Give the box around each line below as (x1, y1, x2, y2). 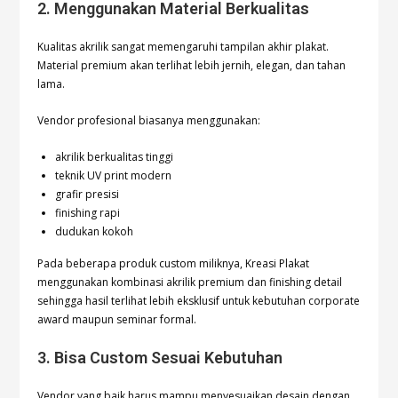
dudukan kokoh (55, 224, 134, 240)
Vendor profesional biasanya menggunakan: (37, 113, 261, 129)
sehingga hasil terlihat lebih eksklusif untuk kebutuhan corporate (37, 293, 361, 309)
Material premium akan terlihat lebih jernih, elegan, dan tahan (37, 58, 346, 74)
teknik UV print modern (55, 168, 172, 184)
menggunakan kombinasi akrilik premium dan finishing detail (37, 275, 343, 291)
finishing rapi (55, 205, 121, 221)
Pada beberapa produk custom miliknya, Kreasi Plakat (37, 256, 310, 272)
